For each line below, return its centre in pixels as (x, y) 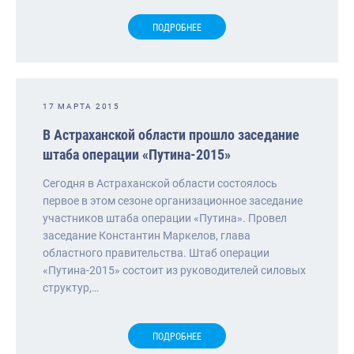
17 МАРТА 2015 (81, 106)
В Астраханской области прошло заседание (171, 134)
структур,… (71, 287)
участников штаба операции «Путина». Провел (165, 218)
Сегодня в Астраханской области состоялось (160, 183)
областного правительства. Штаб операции (156, 252)
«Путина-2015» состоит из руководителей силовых (174, 270)
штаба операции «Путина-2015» (137, 154)
